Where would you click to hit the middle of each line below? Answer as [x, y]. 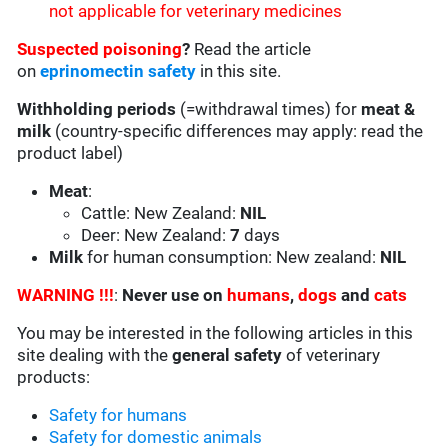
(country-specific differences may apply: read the [237, 131]
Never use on [175, 295]
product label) [70, 153]
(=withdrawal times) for [271, 109]
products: [54, 377]
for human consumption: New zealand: [232, 257]
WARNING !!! [66, 295]
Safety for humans [118, 415]
